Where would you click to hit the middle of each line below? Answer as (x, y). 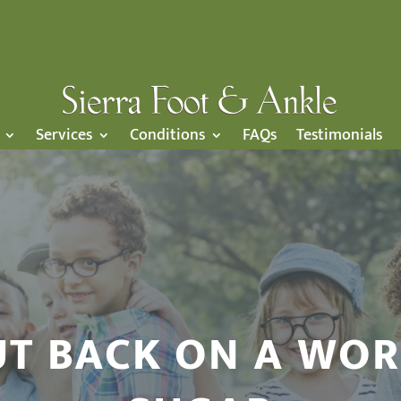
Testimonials (339, 135)
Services (64, 135)
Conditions (167, 135)
